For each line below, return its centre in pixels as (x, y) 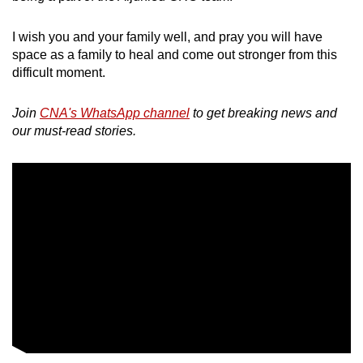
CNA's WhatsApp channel (115, 113)
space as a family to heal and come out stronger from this (175, 55)
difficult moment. (59, 73)
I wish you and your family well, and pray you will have (167, 37)
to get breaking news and (263, 113)
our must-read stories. (76, 131)
